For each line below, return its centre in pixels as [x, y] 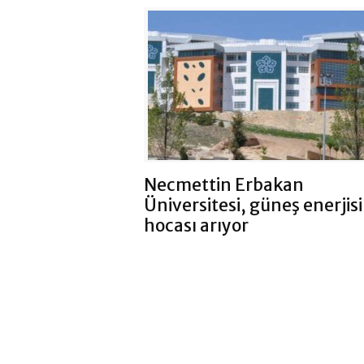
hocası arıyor [196, 225]
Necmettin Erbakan [224, 184]
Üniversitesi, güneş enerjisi [253, 205]
